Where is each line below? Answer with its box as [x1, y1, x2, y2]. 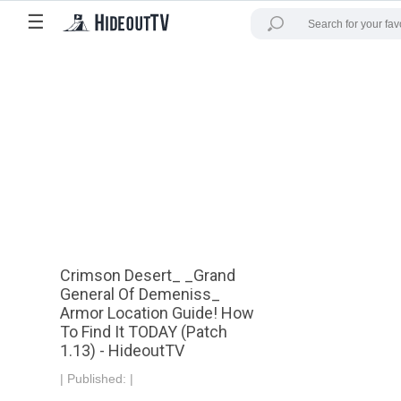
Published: [67, 371, 131, 386]
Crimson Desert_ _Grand [60, 266, 236, 285]
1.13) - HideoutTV [60, 341, 185, 360]
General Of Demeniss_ [60, 285, 221, 303]
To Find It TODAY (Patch [60, 322, 228, 341]
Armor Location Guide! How [60, 303, 255, 322]
